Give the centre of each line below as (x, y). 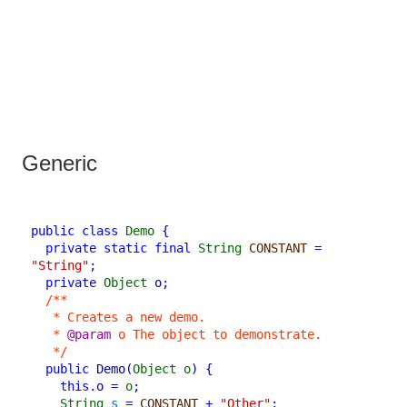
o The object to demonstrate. (216, 335)
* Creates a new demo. (129, 318)
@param (89, 335)
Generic (60, 164)
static (125, 248)
